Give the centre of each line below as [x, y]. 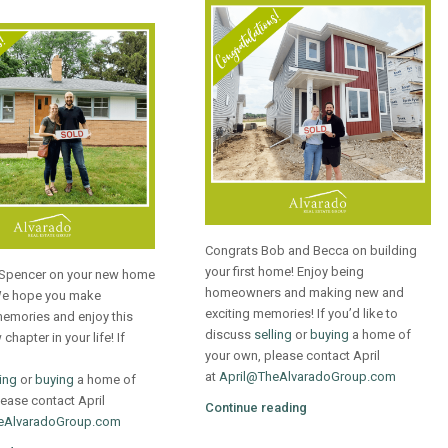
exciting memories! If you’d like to [302, 313]
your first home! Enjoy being [285, 271]
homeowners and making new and [305, 292]
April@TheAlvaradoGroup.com [308, 376]
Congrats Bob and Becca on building [311, 250]
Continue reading [256, 407]
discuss [230, 334]
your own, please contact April [293, 355]
